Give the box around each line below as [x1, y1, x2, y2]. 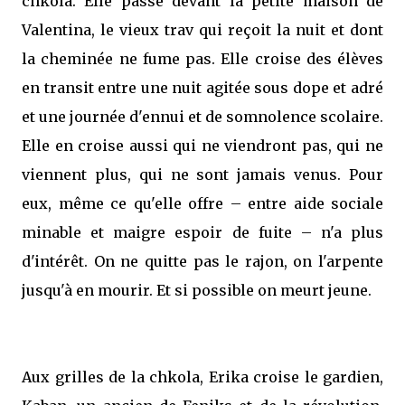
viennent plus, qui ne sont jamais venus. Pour [22, 165, 383, 184]
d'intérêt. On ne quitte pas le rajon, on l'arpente [22, 252, 383, 270]
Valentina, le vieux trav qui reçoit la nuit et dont [22, 21, 383, 39]
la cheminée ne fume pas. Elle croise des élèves [22, 50, 383, 68]
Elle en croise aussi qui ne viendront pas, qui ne [22, 137, 383, 155]
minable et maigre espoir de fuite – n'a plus [22, 223, 383, 241]
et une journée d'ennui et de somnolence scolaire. [22, 108, 383, 126]
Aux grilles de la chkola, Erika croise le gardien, [22, 368, 383, 386]
